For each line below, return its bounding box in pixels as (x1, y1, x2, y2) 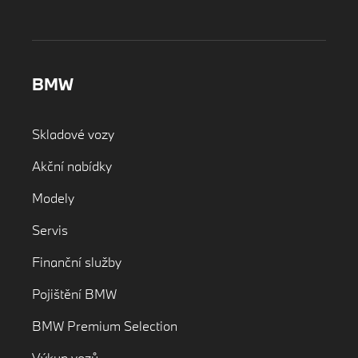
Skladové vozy (32, 125, 114, 142)
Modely (32, 189, 74, 206)
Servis (32, 221, 68, 238)
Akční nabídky (32, 157, 112, 174)
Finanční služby (32, 253, 121, 270)
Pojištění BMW (32, 284, 117, 302)
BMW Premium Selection (32, 316, 177, 334)
